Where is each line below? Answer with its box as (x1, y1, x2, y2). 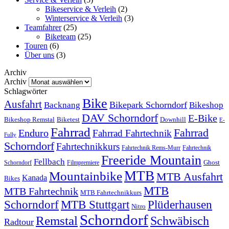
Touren (25, 41, 48, 51)
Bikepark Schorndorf (109, 100, 187, 110)
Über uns (25, 51, 54, 60)
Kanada (22, 173, 47, 182)
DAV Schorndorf (82, 111, 158, 125)
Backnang (44, 100, 80, 110)
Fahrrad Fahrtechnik (93, 128, 172, 139)
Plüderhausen (148, 198, 212, 212)
